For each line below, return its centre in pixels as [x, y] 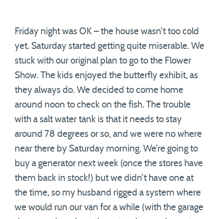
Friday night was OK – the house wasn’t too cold [107, 32]
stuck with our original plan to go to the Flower [103, 61]
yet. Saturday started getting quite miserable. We [109, 46]
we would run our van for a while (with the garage [109, 208]
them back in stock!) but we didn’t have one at [104, 178]
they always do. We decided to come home [99, 90]
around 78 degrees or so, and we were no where [108, 134]
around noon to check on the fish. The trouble [103, 105]
